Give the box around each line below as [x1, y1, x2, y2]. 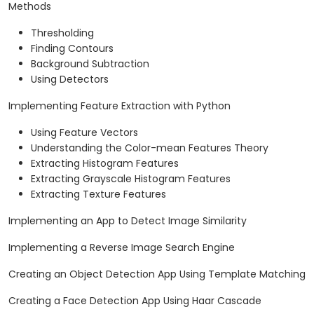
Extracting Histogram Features [31, 156, 179, 171]
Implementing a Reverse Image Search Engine [8, 240, 235, 255]
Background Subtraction [31, 57, 149, 71]
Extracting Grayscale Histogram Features [31, 172, 231, 186]
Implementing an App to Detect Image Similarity [8, 214, 247, 228]
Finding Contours [31, 41, 114, 56]
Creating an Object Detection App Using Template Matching [8, 267, 306, 282]
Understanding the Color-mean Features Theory [31, 141, 268, 156]
